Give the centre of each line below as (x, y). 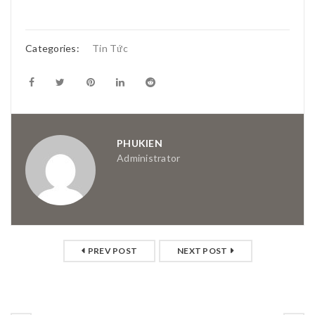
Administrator (149, 157)
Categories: (53, 48)
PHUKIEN (140, 143)
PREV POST (112, 250)
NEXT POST (202, 250)
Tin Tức (110, 48)
